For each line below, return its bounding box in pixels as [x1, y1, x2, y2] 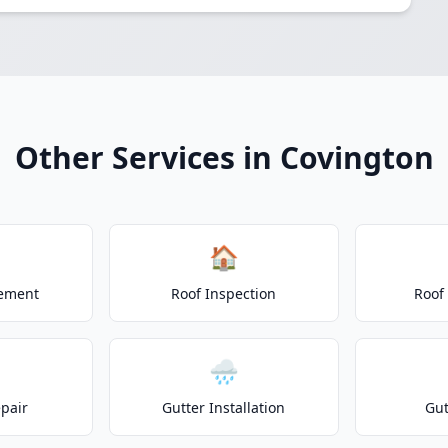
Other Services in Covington [14, 137, 434, 178]
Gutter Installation [162, 398, 286, 417]
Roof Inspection [171, 284, 277, 303]
